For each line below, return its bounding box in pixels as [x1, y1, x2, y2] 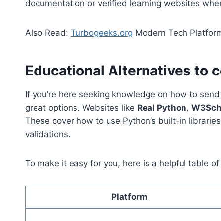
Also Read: [25, 28, 71, 38]
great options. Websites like [25, 103, 137, 113]
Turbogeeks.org [71, 28, 133, 38]
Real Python [137, 103, 186, 113]
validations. [25, 129, 71, 140]
